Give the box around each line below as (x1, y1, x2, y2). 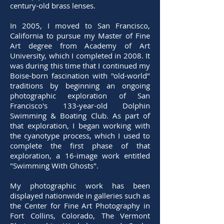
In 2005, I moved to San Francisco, (10, 20, 150, 31)
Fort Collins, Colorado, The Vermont (10, 210, 150, 221)
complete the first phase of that (10, 140, 150, 151)
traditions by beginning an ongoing (10, 80, 150, 91)
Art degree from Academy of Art (10, 40, 150, 51)
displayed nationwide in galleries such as (10, 190, 150, 201)
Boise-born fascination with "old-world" (10, 70, 150, 81)
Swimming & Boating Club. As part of (10, 110, 150, 121)
